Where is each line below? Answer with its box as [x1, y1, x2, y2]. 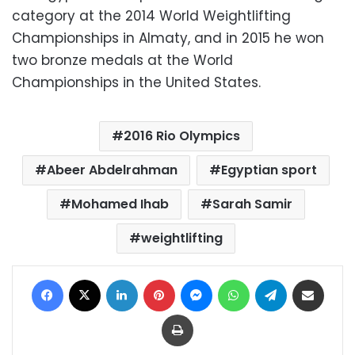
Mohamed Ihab [71, 194, 169, 213]
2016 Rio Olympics [123, 126, 240, 145]
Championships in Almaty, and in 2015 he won [12, 28, 324, 48]
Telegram [285, 270, 337, 286]
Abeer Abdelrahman [46, 160, 177, 179]
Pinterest [174, 270, 219, 286]
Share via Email [323, 270, 351, 286]
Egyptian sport [220, 160, 317, 179]
